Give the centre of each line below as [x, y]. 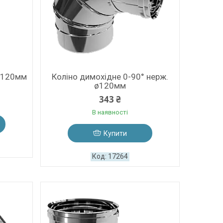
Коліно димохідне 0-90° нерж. [110, 77]
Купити [115, 133]
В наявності [110, 112]
